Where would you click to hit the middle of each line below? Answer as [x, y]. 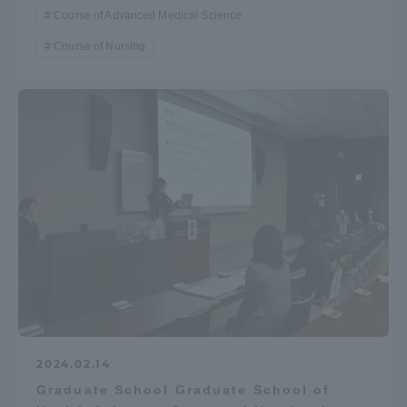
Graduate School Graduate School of [184, 389]
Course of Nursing [100, 47]
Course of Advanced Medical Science [148, 16]
